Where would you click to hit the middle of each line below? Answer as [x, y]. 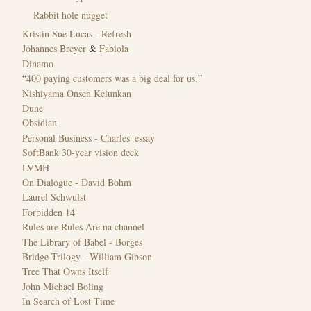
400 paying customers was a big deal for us [111, 78]
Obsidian [40, 123]
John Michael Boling [63, 286]
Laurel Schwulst [54, 197]
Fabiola [114, 49]
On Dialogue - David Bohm [77, 182]
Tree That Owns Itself [65, 271]
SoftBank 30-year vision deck [81, 153]
